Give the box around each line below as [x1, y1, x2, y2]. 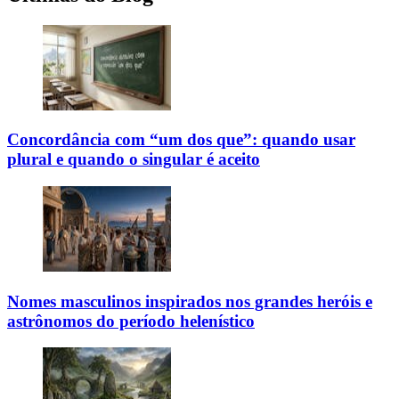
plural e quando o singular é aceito [7, 150, 260, 169]
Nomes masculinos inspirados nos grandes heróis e [7, 291, 372, 311]
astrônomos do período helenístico [7, 311, 255, 330]
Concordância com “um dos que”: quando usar [7, 130, 355, 150]
